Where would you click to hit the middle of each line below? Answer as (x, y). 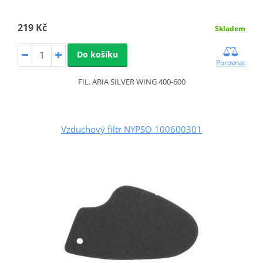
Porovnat (231, 63)
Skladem (230, 29)
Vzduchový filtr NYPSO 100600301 (131, 129)
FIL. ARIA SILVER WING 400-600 (131, 82)
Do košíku (97, 55)
